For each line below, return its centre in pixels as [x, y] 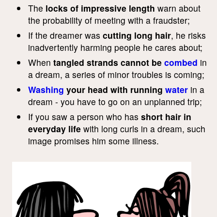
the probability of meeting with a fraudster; [109, 20]
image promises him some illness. [93, 141]
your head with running [115, 89]
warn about [178, 8]
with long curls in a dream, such [143, 129]
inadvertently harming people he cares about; [115, 47]
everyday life [54, 129]
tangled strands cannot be [109, 62]
